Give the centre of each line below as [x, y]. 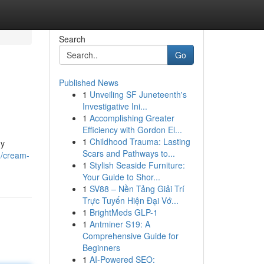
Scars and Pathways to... [128, 153]
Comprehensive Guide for [130, 236]
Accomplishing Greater [132, 118]
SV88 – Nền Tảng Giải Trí [137, 189]
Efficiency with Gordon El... [132, 130]
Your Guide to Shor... [121, 177]
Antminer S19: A [120, 224]
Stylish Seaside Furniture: [137, 165]
